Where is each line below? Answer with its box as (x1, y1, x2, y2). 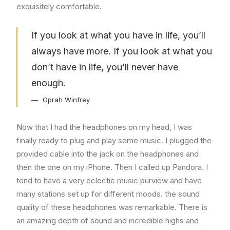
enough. (31, 78, 66, 88)
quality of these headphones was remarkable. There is (16, 202, 207, 212)
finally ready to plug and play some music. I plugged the (16, 136, 212, 145)
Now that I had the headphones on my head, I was (16, 122, 192, 132)
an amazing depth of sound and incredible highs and (16, 216, 199, 225)
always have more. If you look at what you (31, 46, 212, 56)
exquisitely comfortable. (16, 2, 102, 11)
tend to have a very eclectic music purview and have (16, 176, 202, 185)
